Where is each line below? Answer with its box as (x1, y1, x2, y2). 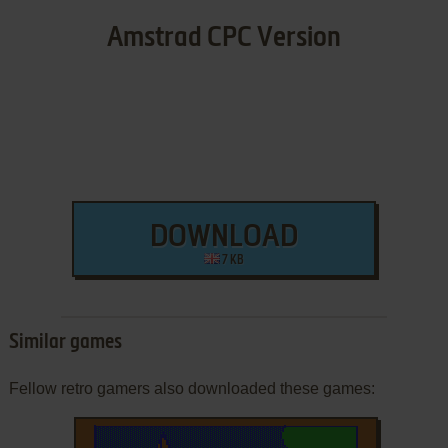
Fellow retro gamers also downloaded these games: (8, 380, 375, 398)
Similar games (8, 333, 122, 354)
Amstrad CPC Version (106, 24, 341, 53)
